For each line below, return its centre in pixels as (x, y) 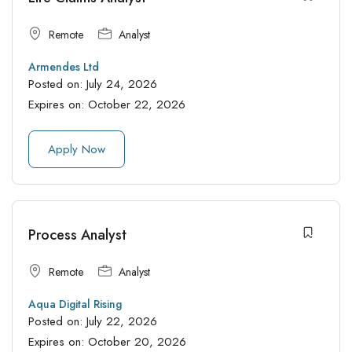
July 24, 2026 (122, 84)
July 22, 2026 (122, 321)
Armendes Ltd (64, 66)
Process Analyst (77, 235)
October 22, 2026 (137, 104)
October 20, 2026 (137, 341)
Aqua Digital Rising (75, 304)
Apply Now (77, 149)
